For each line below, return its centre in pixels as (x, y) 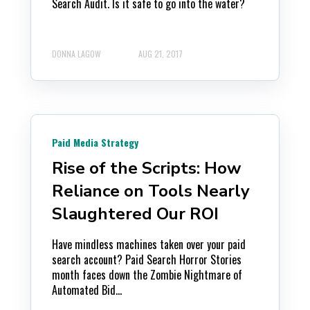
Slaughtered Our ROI (135, 214)
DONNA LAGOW (76, 54)
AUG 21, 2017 (161, 54)
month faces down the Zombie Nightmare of (147, 275)
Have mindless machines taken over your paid (149, 244)
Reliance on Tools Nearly (151, 191)
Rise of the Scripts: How (146, 168)
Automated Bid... (87, 290)
